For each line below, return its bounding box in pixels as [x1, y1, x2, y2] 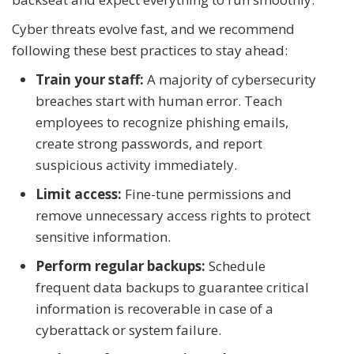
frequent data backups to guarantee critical [36, 277, 309, 296]
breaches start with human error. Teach [36, 91, 282, 110]
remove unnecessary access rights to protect [36, 205, 311, 224]
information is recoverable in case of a [36, 299, 273, 318]
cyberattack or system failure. [36, 320, 228, 339]
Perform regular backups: [36, 256, 205, 275]
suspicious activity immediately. [36, 155, 237, 174]
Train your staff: [36, 70, 144, 88]
